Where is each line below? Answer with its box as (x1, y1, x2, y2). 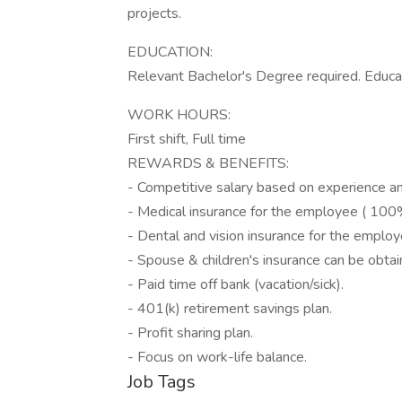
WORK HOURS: (127, 105, 231, 125)
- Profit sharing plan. (127, 323, 253, 343)
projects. (127, 4, 181, 23)
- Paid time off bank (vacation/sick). (127, 275, 344, 294)
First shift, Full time (127, 129, 246, 149)
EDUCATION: (127, 42, 213, 62)
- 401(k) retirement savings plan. (127, 299, 332, 319)
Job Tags (127, 370, 196, 394)
